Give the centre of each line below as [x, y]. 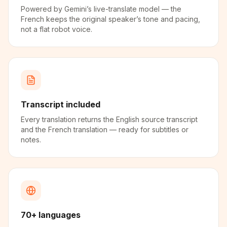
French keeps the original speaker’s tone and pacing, [110, 19]
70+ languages [51, 215]
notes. [31, 140]
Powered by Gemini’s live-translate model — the [101, 9]
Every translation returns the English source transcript [109, 119]
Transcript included [61, 104]
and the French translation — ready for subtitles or [105, 129]
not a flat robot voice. [56, 29]
